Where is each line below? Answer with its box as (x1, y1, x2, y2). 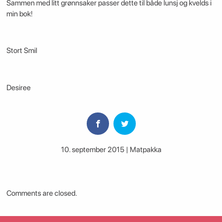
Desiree (6, 83, 31, 92)
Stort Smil (6, 46, 37, 55)
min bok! (6, 9, 33, 19)
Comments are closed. (6, 189, 77, 198)
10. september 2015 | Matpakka (60, 145, 162, 155)
